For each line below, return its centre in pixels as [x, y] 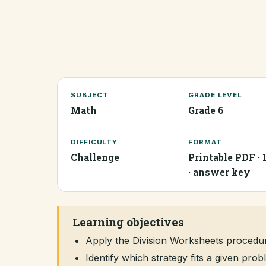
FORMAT [205, 142]
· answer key [219, 172]
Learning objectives [129, 222]
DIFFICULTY [94, 142]
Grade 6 [206, 110]
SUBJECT [90, 95]
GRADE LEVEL [216, 95]
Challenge [95, 157]
